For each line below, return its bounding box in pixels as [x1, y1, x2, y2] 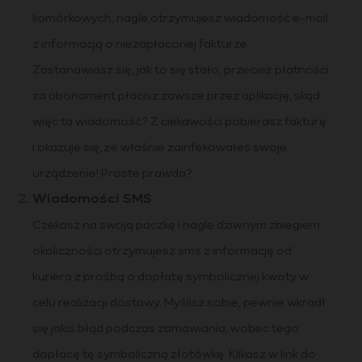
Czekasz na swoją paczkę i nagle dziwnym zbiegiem [32, 220, 320, 231]
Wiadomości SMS [32, 193, 152, 206]
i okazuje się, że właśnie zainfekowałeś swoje [32, 142, 287, 154]
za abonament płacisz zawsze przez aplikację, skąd [32, 90, 320, 102]
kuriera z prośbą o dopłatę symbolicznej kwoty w [32, 271, 309, 283]
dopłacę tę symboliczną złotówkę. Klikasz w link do [32, 349, 316, 360]
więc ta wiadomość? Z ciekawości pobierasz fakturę [32, 116, 326, 128]
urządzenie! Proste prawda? [32, 168, 192, 179]
